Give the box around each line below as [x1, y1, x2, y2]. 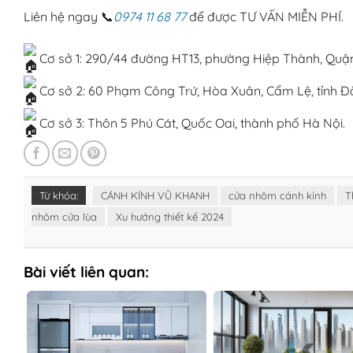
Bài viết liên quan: [24, 262, 149, 281]
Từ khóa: [39, 188, 78, 202]
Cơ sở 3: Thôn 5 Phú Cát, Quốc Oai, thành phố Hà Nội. [36, 114, 345, 131]
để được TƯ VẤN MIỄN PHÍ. [186, 8, 344, 24]
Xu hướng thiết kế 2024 [116, 210, 224, 223]
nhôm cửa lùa [32, 210, 97, 223]
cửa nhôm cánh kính [229, 188, 326, 202]
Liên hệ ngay [24, 8, 101, 24]
